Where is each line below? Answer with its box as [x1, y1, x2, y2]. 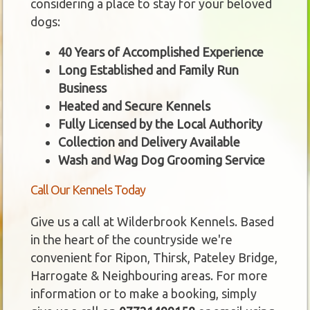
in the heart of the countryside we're [30, 232, 232, 246]
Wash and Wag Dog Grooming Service [57, 152, 265, 167]
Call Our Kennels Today [30, 182, 145, 197]
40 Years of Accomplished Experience [57, 44, 264, 59]
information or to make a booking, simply [30, 286, 257, 300]
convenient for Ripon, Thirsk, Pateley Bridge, [30, 250, 277, 264]
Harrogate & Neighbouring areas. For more [30, 268, 268, 282]
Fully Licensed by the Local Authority [57, 116, 262, 131]
